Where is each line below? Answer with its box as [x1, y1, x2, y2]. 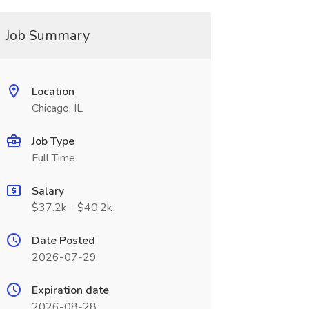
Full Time [31, 150, 75, 166]
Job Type [31, 134, 74, 149]
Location [31, 84, 74, 99]
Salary [31, 183, 64, 199]
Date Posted [31, 233, 95, 248]
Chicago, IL [31, 101, 83, 116]
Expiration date [31, 283, 109, 298]
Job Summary [5, 26, 90, 45]
